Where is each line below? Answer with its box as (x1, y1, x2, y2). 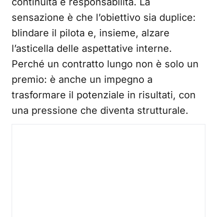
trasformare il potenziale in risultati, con (12, 89, 196, 101)
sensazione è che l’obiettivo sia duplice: (12, 12, 196, 24)
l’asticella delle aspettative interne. (12, 43, 172, 55)
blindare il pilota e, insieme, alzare (12, 27, 170, 39)
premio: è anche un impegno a (12, 74, 153, 86)
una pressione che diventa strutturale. (12, 105, 188, 117)
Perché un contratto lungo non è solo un (12, 58, 199, 70)
